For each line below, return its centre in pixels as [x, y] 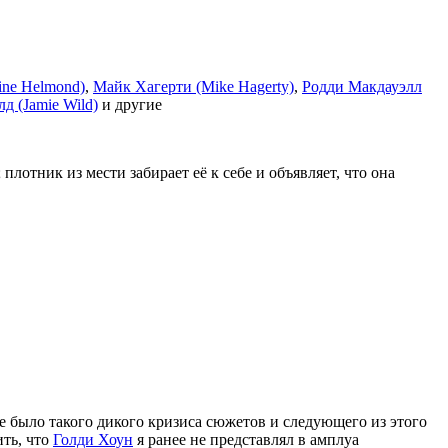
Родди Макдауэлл [362, 87]
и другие [130, 105]
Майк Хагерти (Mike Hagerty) [193, 87]
